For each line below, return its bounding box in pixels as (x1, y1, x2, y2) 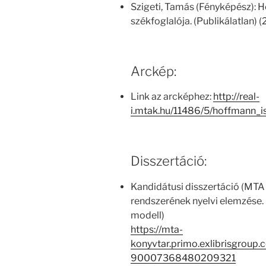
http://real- (213, 91, 259, 103)
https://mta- (131, 223, 183, 235)
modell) (131, 209, 164, 221)
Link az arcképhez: (131, 91, 213, 103)
